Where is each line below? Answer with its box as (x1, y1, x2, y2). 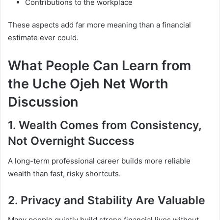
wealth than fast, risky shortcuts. (8, 168, 121, 178)
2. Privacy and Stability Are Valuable (8, 193, 205, 207)
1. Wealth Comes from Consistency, (8, 118, 201, 133)
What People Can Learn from (8, 57, 191, 74)
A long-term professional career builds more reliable (8, 156, 191, 165)
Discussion (8, 93, 78, 110)
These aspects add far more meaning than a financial (8, 20, 191, 29)
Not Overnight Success (8, 134, 135, 148)
